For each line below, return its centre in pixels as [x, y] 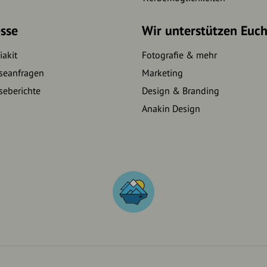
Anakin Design [171, 109]
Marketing [162, 73]
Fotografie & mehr [179, 55]
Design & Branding [180, 91]
